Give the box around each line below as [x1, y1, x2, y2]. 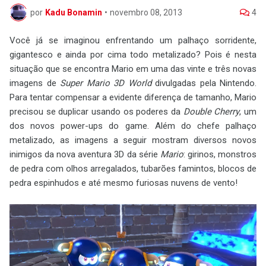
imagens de [9, 78, 60, 88]
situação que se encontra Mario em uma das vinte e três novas [9, 64, 256, 74]
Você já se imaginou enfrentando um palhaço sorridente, [9, 35, 256, 46]
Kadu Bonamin [45, 7, 102, 17]
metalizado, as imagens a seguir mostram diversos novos [9, 135, 256, 145]
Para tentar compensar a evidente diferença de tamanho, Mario [9, 92, 256, 103]
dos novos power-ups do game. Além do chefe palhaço [9, 121, 256, 131]
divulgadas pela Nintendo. [151, 78, 256, 88]
